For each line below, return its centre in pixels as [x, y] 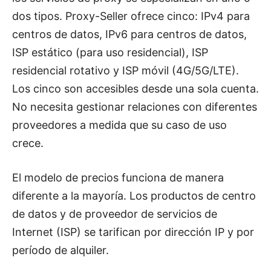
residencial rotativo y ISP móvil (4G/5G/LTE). [126, 70]
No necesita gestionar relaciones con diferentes [135, 106]
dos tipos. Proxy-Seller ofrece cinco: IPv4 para [131, 16]
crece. [28, 143]
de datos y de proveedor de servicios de [115, 214]
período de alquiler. [60, 250]
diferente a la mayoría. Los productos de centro [134, 195]
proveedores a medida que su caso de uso [119, 125]
